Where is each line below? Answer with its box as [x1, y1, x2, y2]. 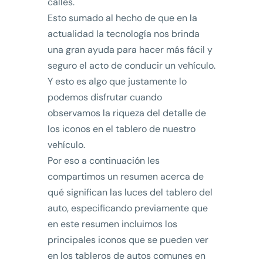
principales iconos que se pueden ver [47, 234, 208, 247]
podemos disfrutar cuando [47, 91, 162, 104]
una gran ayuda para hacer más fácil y [47, 43, 213, 56]
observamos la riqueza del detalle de [47, 107, 206, 120]
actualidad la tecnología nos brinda [47, 28, 200, 41]
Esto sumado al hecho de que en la [47, 12, 197, 25]
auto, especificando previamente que [47, 202, 208, 215]
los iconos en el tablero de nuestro [47, 123, 195, 136]
